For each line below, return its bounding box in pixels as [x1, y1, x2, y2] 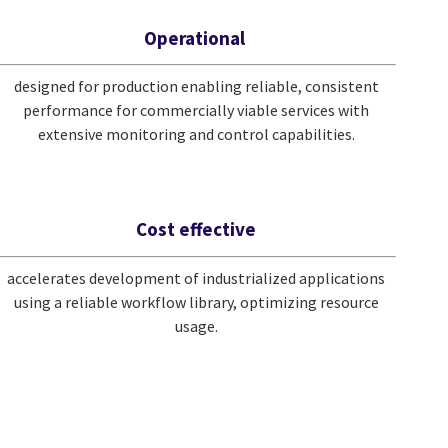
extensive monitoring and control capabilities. [37, 124, 355, 145]
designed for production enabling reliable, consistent [13, 76, 379, 97]
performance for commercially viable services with [23, 100, 370, 121]
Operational [143, 25, 245, 50]
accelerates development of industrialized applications [7, 267, 386, 288]
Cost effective [136, 217, 257, 242]
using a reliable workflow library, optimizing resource [13, 291, 379, 312]
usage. [174, 315, 218, 336]
